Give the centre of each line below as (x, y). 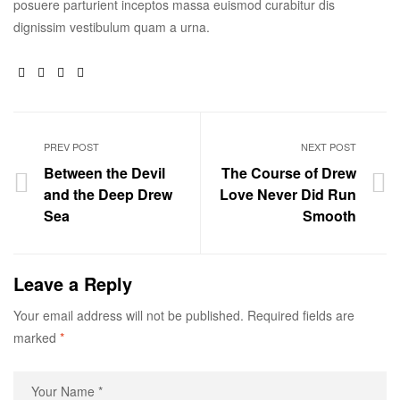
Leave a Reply (73, 283)
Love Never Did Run (287, 194)
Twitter (66, 70)
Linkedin (91, 70)
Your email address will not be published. (129, 315)
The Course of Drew (288, 172)
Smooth (329, 215)
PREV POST (72, 146)
